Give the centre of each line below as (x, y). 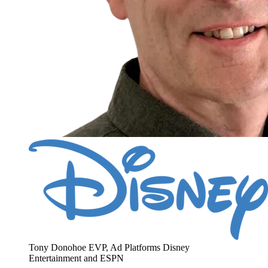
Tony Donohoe (57, 248)
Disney (176, 248)
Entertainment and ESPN (76, 258)
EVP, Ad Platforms (124, 248)
